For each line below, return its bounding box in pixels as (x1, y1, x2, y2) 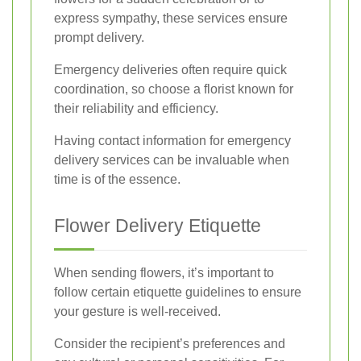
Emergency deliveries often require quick (54, 62, 287, 77)
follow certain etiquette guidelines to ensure (54, 284, 301, 299)
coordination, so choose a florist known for (54, 81, 293, 96)
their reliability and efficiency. (54, 101, 218, 115)
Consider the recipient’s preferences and (54, 336, 285, 351)
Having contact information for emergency (54, 133, 291, 147)
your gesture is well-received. (54, 304, 221, 318)
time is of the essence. (54, 172, 180, 186)
